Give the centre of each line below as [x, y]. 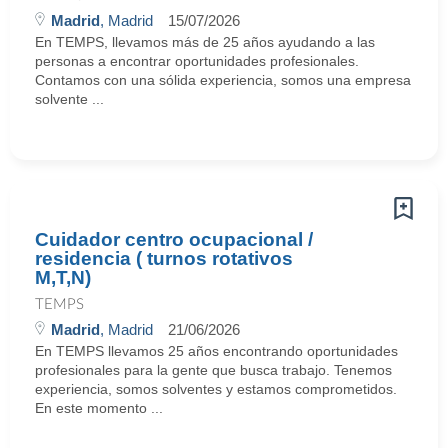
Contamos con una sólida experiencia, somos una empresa [223, 80]
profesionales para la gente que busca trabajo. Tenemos [213, 370]
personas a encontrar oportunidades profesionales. [197, 61]
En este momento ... [99, 408]
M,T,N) [63, 277]
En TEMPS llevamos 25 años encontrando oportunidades [216, 351]
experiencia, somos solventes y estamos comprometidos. [216, 389]
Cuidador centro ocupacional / [174, 239]
